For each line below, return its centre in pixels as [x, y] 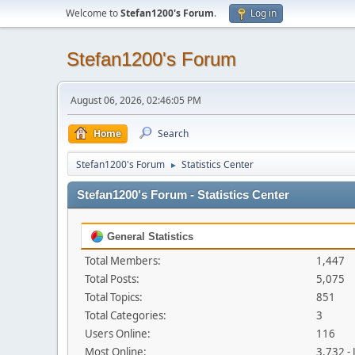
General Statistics [149, 237]
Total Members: [123, 261]
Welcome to [93, 13]
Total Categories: [126, 315]
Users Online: [118, 334]
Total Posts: [112, 279]
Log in [263, 13]
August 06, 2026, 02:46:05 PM [136, 100]
